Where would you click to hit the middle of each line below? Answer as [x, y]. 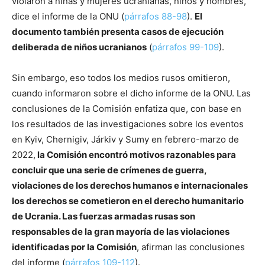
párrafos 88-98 [156, 17]
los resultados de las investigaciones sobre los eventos [128, 124]
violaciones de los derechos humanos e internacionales [130, 186]
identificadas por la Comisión [74, 247]
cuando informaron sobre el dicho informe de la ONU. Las [131, 93]
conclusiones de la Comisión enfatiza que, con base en [127, 109]
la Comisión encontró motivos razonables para [136, 155]
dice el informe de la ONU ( [68, 17]
